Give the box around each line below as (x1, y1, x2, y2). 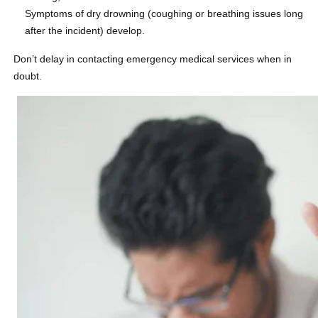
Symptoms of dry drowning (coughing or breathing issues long (25, 7, 304, 19)
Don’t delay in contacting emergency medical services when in (13, 53, 292, 65)
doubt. (13, 70, 43, 82)
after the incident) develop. (25, 24, 146, 36)
